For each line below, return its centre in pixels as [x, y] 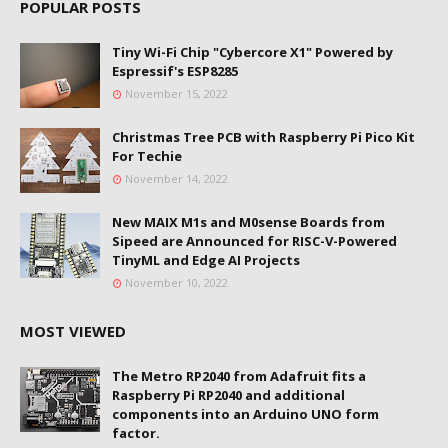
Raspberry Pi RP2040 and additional [228, 394]
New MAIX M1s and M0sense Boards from [248, 221]
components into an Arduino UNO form [245, 413]
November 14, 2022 [176, 178]
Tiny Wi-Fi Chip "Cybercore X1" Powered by [252, 51]
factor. [136, 432]
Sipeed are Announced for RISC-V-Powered [254, 240]
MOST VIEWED [73, 330]
